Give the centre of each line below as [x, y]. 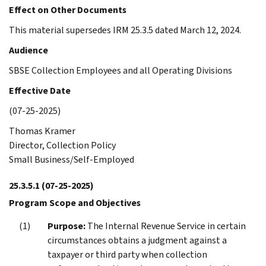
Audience [28, 50]
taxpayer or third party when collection [127, 254]
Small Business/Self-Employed [72, 159]
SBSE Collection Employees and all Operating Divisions [121, 70]
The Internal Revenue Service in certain [166, 226]
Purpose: [66, 226]
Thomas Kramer [42, 131]
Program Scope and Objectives [75, 202]
